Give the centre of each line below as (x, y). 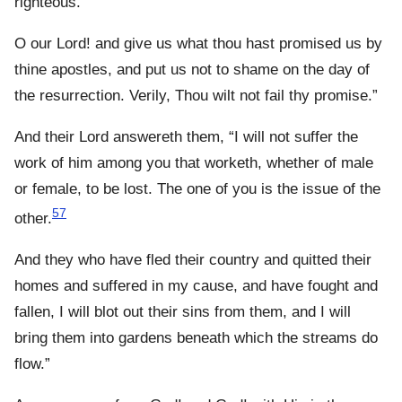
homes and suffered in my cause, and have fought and (196, 286)
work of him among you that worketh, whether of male (194, 163)
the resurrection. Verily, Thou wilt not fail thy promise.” (196, 96)
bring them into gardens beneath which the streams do (196, 338)
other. (33, 219)
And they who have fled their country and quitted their (193, 260)
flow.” (32, 364)
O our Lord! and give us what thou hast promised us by (198, 44)
